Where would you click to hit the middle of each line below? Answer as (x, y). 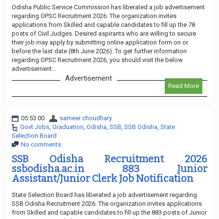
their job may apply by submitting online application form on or (100, 42)
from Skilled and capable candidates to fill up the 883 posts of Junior (109, 212)
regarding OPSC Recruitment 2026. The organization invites (94, 16)
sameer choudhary (86, 118)
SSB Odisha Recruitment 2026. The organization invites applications (107, 203)
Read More (184, 86)
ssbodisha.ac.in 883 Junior (109, 168)
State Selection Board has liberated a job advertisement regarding (104, 195)
